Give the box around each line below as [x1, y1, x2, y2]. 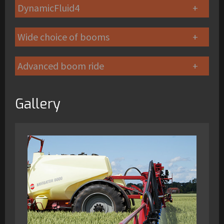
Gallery [15, 95, 60, 113]
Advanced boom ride [17, 59, 104, 72]
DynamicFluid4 [17, 1, 79, 14]
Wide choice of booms [17, 30, 109, 43]
